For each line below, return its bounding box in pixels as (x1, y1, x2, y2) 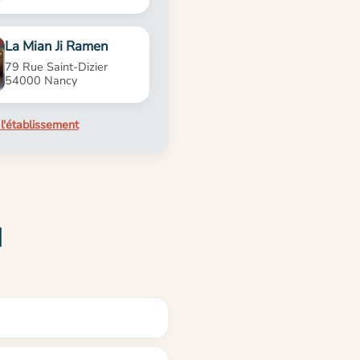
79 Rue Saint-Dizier (5, 58, 108, 75)
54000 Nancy (5, 72, 78, 88)
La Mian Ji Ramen (5, 37, 109, 56)
